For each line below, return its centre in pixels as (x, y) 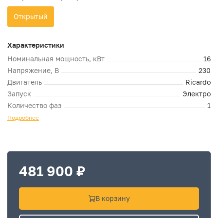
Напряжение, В (33, 70)
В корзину (112, 198)
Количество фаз (34, 105)
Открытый (31, 16)
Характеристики (36, 45)
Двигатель (25, 82)
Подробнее (23, 118)
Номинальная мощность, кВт (56, 59)
